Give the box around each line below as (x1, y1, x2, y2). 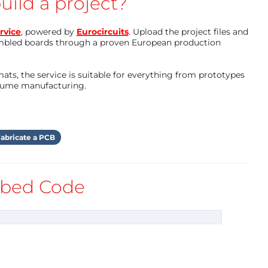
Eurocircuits (76, 26, 129, 37)
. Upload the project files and (128, 26, 248, 37)
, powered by (20, 26, 77, 37)
